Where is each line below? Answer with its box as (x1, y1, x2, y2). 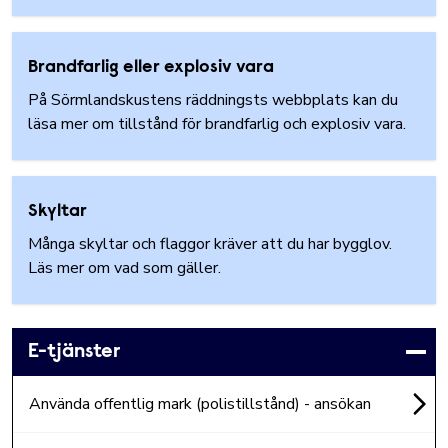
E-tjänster (28, 342, 120, 362)
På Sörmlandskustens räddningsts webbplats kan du (28, 89, 398, 111)
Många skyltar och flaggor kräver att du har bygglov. (28, 233, 392, 255)
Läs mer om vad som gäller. (28, 257, 225, 279)
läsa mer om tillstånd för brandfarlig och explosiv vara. (28, 113, 414, 135)
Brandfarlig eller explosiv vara (28, 59, 274, 77)
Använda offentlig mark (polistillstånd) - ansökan (29, 393, 371, 415)
